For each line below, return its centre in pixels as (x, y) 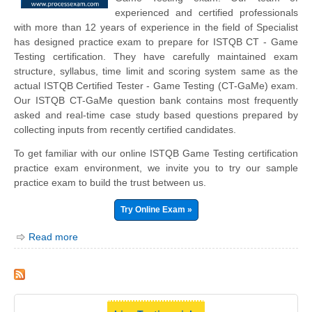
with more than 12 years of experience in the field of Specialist (156, 28)
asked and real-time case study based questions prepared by (156, 115)
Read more (53, 236)
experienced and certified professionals (206, 13)
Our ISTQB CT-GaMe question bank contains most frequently (156, 101)
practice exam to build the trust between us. (110, 183)
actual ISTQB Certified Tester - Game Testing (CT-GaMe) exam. (156, 86)
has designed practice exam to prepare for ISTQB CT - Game (156, 42)
